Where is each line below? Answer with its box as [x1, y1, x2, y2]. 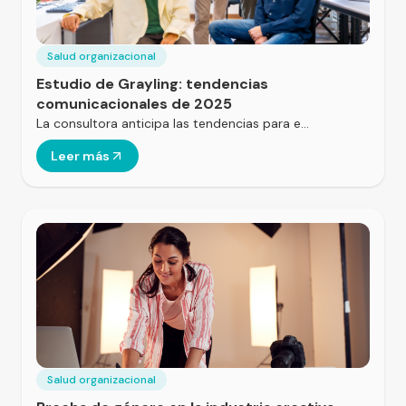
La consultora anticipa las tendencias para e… [36, 114, 309, 131]
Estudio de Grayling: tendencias [36, 73, 268, 93]
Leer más [51, 147, 110, 164]
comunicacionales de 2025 [36, 93, 232, 113]
